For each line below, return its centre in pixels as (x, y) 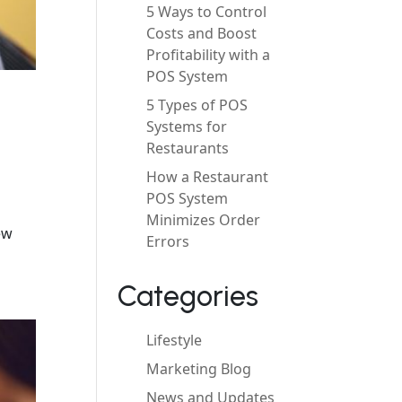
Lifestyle (175, 340)
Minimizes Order (204, 220)
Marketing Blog (199, 369)
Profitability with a (209, 55)
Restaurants (188, 148)
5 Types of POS (197, 105)
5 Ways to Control (207, 12)
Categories (188, 296)
